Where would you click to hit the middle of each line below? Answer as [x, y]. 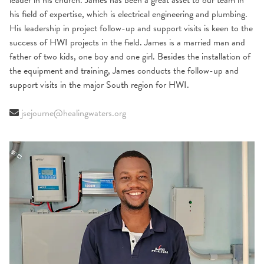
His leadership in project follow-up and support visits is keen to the [131, 28]
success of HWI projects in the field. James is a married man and [127, 42]
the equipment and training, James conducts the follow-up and [124, 71]
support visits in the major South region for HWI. [99, 85]
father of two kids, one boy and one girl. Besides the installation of [130, 57]
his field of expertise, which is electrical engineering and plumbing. [128, 14]
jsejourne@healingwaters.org [74, 113]
